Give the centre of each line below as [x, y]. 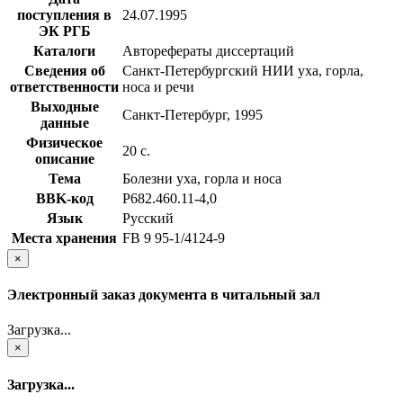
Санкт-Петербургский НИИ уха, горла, [243, 70]
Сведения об [64, 70]
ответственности [64, 86]
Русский [148, 218]
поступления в [64, 14]
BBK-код [64, 198]
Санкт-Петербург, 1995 [193, 114]
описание [64, 158]
